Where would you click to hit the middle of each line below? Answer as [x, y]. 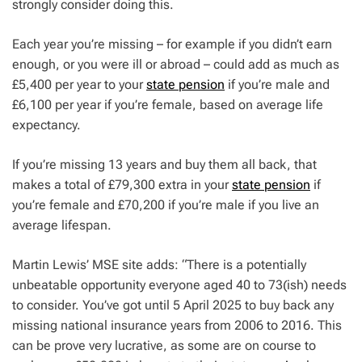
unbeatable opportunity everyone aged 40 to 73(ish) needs [179, 285]
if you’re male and [277, 85]
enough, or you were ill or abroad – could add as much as [176, 65]
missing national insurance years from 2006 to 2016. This [177, 326]
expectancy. [46, 125]
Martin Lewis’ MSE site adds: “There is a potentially [159, 265]
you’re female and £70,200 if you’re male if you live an [166, 205]
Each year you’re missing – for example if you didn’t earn [172, 44]
